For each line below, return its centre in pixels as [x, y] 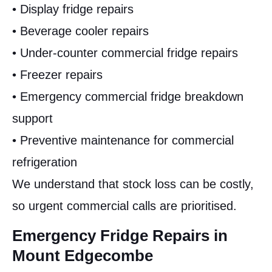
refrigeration [45, 162]
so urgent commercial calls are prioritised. [124, 206]
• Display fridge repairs [73, 9]
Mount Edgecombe [83, 255]
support [32, 119]
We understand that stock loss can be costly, [133, 184]
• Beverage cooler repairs [80, 31]
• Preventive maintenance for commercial [123, 141]
